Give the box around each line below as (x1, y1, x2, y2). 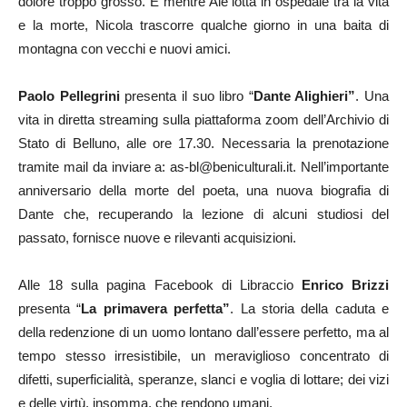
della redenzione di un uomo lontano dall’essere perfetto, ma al (18, 323, 389, 340)
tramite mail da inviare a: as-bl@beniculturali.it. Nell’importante (18, 158, 389, 174)
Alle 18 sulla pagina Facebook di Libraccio (18, 276, 302, 293)
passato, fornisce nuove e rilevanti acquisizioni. (18, 229, 296, 245)
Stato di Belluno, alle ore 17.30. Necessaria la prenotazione (18, 134, 389, 151)
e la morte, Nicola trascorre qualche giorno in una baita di (18, 16, 389, 33)
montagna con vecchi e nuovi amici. (18, 40, 231, 56)
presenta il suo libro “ (119, 87, 253, 104)
